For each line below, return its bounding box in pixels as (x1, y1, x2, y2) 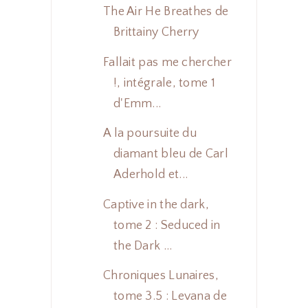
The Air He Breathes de (102, 5, 229, 19)
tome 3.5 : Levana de (113, 289, 227, 304)
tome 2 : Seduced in (113, 218, 221, 232)
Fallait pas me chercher (102, 55, 232, 69)
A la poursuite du (102, 126, 197, 141)
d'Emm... (113, 96, 162, 111)
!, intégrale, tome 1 (113, 76, 215, 90)
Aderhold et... (113, 168, 188, 182)
